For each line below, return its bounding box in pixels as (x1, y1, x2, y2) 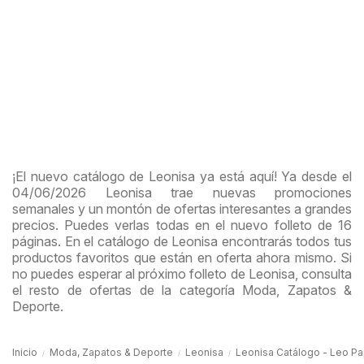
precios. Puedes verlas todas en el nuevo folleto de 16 (12, 217, 352, 234)
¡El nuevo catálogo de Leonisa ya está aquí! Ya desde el (12, 168, 352, 185)
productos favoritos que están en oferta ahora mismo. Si (12, 249, 352, 266)
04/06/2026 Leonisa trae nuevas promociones (12, 184, 352, 201)
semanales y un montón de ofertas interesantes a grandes (12, 201, 352, 218)
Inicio (12, 346, 37, 359)
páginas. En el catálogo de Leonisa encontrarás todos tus (12, 233, 352, 250)
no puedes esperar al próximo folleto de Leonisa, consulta (12, 266, 352, 283)
